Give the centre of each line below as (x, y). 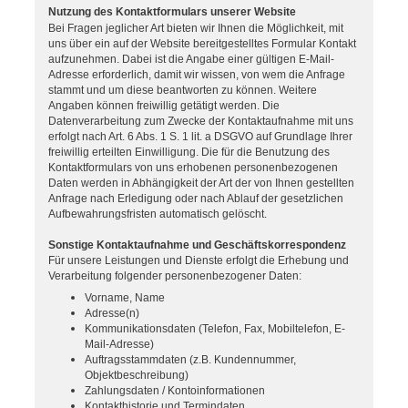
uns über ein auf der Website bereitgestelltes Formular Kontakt (202, 44)
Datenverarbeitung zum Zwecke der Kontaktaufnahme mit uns (201, 122)
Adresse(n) (112, 313)
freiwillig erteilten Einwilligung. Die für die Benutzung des (189, 153)
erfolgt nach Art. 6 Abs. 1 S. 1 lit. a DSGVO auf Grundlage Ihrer (200, 137)
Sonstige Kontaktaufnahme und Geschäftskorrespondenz (197, 245)
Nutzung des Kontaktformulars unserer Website (172, 12)
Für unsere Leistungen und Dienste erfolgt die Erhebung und (199, 261)
